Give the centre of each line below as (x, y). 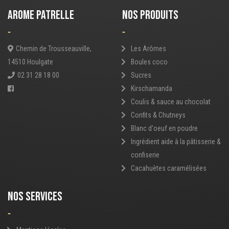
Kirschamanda (151, 89)
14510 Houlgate (30, 62)
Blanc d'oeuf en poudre (164, 129)
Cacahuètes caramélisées (168, 168)
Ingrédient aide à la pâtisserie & (176, 142)
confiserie (145, 155)
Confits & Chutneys (158, 115)
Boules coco (149, 62)
